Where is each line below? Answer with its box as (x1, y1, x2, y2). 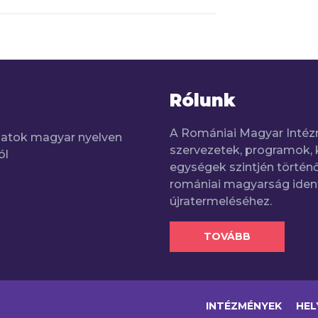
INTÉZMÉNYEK (206, 300, 282, 313)
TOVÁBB (204, 229, 251, 243)
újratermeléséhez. (170, 194, 272, 208)
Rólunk (170, 89, 236, 111)
